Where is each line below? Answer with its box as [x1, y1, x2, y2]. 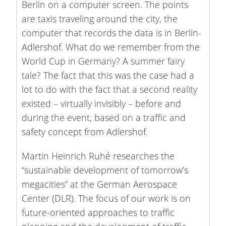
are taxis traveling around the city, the [22, 12, 178, 25]
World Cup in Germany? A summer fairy [22, 54, 185, 67]
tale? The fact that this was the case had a [22, 69, 195, 81]
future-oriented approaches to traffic [22, 206, 175, 218]
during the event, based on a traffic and [22, 111, 186, 124]
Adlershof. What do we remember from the [22, 40, 200, 53]
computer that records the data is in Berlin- [22, 26, 202, 39]
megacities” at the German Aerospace [22, 178, 178, 190]
